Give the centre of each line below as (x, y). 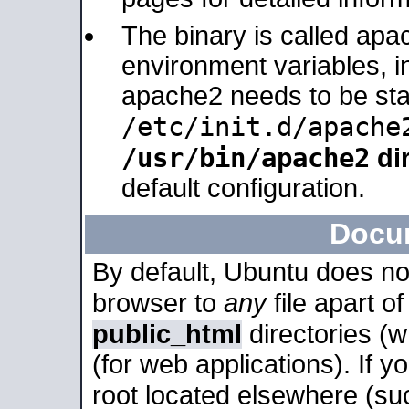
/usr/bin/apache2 (246, 158)
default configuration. (243, 188)
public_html (167, 334)
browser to (158, 303)
